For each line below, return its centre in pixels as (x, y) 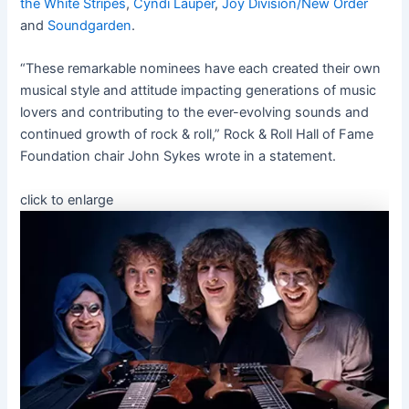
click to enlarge (67, 199)
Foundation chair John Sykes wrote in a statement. (178, 157)
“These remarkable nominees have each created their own (201, 69)
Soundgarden (90, 26)
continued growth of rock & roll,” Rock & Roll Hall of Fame (197, 135)
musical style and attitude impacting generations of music (199, 91)
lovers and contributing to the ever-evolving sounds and (195, 113)
